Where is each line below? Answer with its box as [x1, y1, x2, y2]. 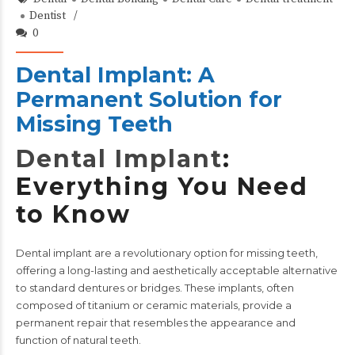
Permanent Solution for [16, 86, 282, 113]
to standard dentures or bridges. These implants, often [16, 281, 294, 294]
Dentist [29, 8, 66, 23]
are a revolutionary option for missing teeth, [92, 246, 318, 259]
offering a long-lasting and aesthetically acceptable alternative [16, 263, 338, 277]
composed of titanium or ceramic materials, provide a [16, 298, 292, 311]
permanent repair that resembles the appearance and [16, 315, 296, 329]
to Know [16, 199, 131, 229]
